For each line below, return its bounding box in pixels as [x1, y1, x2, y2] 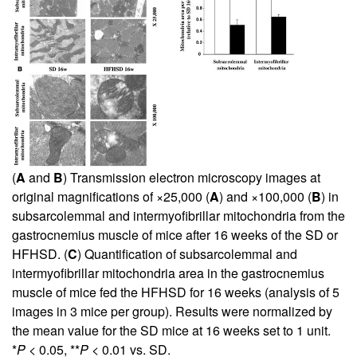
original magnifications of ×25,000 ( [12, 186, 210, 206]
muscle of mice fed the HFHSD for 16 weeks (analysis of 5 [12, 282, 339, 301]
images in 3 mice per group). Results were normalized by [12, 301, 332, 320]
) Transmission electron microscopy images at [63, 167, 320, 186]
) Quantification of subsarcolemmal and [77, 244, 297, 263]
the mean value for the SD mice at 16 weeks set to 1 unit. [12, 320, 331, 339]
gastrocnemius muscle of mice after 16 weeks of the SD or [12, 225, 338, 244]
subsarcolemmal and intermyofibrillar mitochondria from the [12, 206, 345, 225]
